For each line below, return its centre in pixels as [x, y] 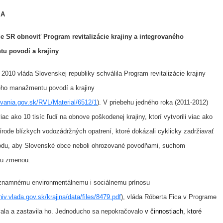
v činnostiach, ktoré [173, 211]
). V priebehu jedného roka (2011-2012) [153, 102]
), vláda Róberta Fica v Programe [169, 197]
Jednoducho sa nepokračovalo [100, 211]
